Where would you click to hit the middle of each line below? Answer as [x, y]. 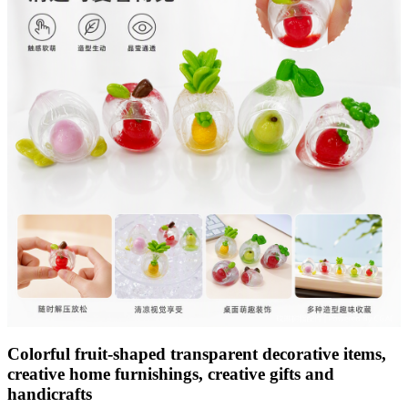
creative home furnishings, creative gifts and [171, 373]
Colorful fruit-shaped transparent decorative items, [197, 353]
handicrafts [50, 393]
